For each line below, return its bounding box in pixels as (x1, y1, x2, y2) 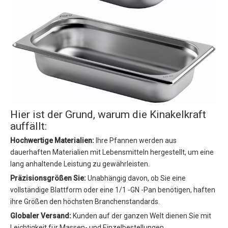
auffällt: (10, 120, 47, 133)
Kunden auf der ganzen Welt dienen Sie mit (73, 212, 211, 220)
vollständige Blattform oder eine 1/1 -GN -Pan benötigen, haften (10, 186, 215, 194)
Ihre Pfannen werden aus (96, 136, 177, 145)
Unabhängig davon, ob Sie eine (88, 174, 186, 183)
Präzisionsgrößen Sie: (10, 174, 88, 183)
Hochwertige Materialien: (10, 136, 96, 145)
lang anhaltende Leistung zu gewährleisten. (10, 160, 150, 168)
